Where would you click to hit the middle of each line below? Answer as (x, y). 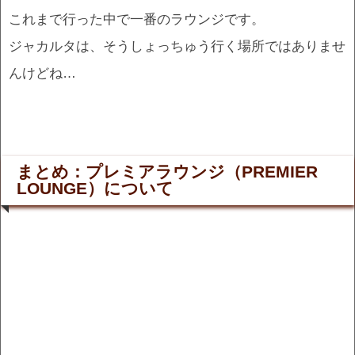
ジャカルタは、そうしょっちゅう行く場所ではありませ (177, 46)
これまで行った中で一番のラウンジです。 (137, 19)
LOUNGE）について (95, 188)
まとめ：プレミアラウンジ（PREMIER (167, 172)
